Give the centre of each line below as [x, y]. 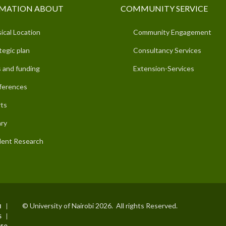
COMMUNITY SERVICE [164, 8]
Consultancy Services [167, 50]
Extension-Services [164, 68]
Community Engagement [172, 32]
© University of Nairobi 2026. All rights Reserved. [100, 205]
